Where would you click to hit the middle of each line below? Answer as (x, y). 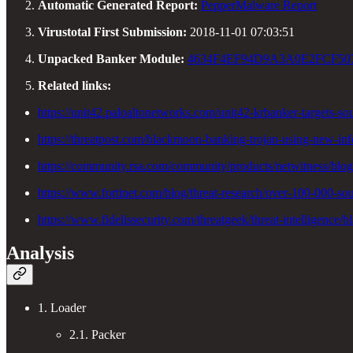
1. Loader (62, 307)
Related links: (76, 85)
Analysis (40, 253)
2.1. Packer (97, 334)
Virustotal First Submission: (112, 32)
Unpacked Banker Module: (113, 58)
